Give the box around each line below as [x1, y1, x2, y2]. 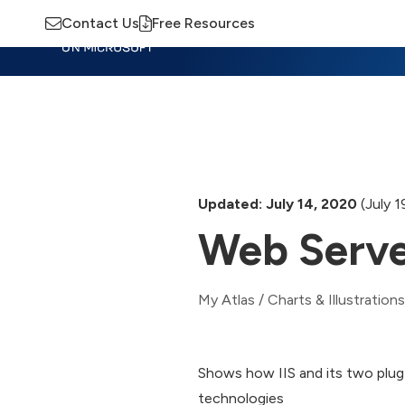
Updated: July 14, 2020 [198, 194, 357, 212]
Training [240, 30, 290, 45]
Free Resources [152, 14, 255, 32]
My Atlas [198, 291, 255, 308]
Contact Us [61, 14, 139, 32]
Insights [166, 30, 215, 45]
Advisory [316, 30, 370, 45]
